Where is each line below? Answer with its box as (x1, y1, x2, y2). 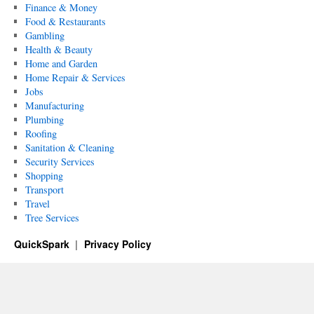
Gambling (25, 29, 64, 42)
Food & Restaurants (25, 15, 106, 28)
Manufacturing (25, 99, 84, 112)
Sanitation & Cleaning (25, 141, 114, 154)
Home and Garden (25, 57, 97, 70)
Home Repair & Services (25, 71, 125, 84)
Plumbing (25, 113, 64, 126)
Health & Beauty (25, 43, 93, 56)
